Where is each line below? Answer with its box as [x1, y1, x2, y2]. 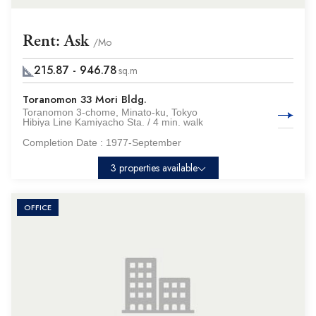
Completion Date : [23, 137, 106, 148]
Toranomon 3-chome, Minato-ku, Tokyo [23, 107, 197, 118]
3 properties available [110, 161, 197, 175]
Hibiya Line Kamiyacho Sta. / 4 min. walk [23, 116, 203, 128]
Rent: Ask [23, 30, 93, 51]
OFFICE [24, 202, 51, 213]
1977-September [106, 137, 181, 148]
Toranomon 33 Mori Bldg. [23, 92, 147, 107]
